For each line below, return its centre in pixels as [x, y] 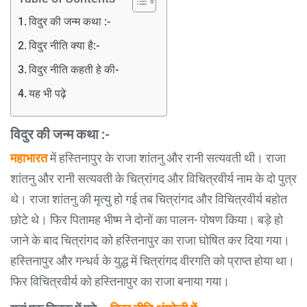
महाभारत [29, 158]
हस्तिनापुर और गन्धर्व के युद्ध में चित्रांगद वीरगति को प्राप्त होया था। [152, 260]
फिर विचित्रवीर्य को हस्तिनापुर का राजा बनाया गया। [120, 281]
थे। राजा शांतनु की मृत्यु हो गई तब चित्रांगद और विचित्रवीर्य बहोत [149, 199]
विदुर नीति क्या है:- [64, 45]
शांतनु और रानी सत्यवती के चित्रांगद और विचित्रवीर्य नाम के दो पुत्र [153, 178]
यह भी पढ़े [48, 93]
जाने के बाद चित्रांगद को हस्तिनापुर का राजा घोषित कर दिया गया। [150, 240]
